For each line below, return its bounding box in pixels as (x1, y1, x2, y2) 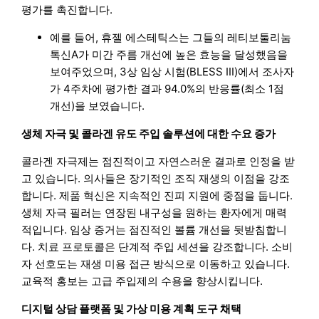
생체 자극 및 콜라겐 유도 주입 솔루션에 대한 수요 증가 (21, 127, 276, 141)
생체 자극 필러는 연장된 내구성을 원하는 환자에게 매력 (21, 206, 288, 220)
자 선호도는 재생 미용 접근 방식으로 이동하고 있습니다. (21, 257, 291, 271)
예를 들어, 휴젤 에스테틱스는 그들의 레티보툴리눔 (50, 31, 292, 45)
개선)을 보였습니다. (50, 99, 145, 113)
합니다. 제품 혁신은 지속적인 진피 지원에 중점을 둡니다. (21, 189, 293, 203)
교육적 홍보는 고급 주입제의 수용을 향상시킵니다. (21, 274, 263, 288)
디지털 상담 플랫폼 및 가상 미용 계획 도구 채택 (21, 302, 242, 316)
